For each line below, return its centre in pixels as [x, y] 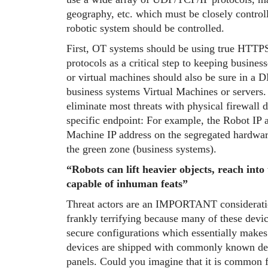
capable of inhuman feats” [127, 184]
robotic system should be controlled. [145, 28]
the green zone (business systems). [141, 149]
